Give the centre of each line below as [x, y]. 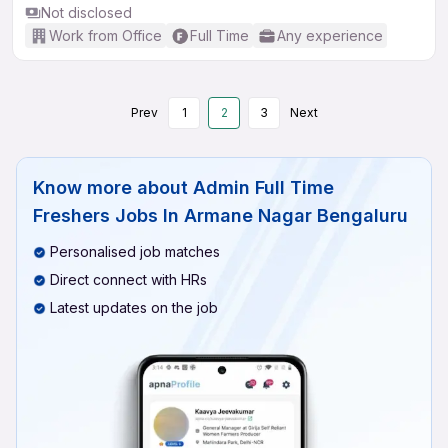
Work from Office [105, 35]
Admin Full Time [263, 187]
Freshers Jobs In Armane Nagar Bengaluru [220, 215]
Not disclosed [86, 12]
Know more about [110, 187]
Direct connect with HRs [128, 279]
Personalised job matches [135, 251]
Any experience [330, 35]
